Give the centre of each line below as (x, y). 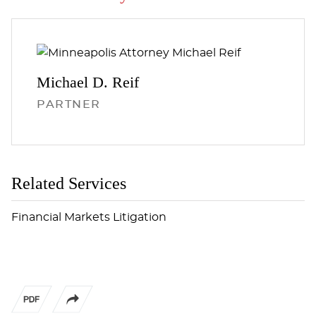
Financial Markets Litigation (89, 217)
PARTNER (69, 104)
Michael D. (74, 82)
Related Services (69, 183)
